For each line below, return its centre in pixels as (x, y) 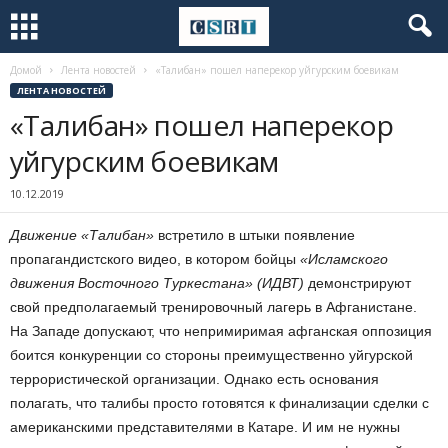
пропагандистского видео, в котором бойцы (155, 259)
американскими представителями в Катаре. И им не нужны (205, 427)
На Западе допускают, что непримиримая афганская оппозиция (221, 331)
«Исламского (344, 259)
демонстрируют (357, 283)
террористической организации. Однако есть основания (194, 379)
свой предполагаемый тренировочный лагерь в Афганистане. (213, 307)
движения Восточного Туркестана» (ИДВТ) (157, 283)
